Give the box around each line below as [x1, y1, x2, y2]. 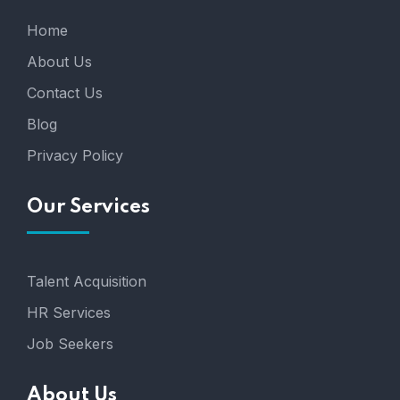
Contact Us [27, 83, 103, 102]
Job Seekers [27, 334, 113, 353]
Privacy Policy [27, 146, 123, 164]
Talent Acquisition [27, 271, 146, 290]
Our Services [27, 196, 150, 217]
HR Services [27, 303, 111, 321]
